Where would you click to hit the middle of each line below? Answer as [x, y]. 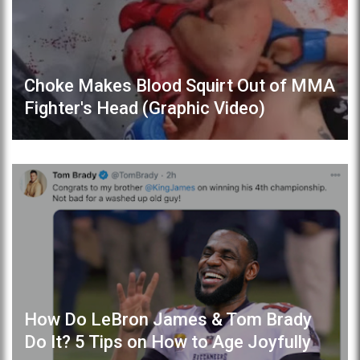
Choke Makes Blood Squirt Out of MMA [180, 85]
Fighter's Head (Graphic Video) [145, 108]
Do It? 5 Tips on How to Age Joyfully [168, 342]
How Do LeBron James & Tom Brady [168, 320]
